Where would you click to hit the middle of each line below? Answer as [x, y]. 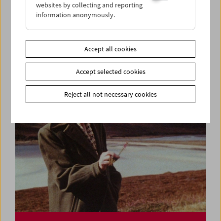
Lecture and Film [54, 37]
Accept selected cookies [110, 72]
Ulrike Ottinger [50, 27]
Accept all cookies [110, 49]
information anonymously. [76, 15]
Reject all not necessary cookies [110, 94]
